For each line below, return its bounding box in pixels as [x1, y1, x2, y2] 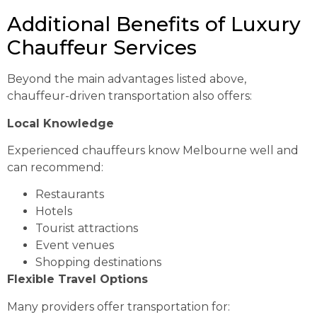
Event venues [35, 238, 114, 253]
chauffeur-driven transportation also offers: [7, 89, 252, 103]
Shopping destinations [35, 255, 161, 270]
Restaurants [35, 188, 104, 202]
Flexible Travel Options [7, 272, 148, 287]
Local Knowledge [7, 116, 114, 130]
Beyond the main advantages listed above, [7, 72, 246, 86]
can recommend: [7, 160, 103, 174]
